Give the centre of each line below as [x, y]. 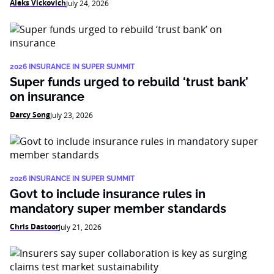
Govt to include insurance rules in [108, 194]
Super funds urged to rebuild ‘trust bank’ [129, 82]
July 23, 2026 [72, 115]
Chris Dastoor [34, 227]
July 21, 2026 [80, 227]
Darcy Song [30, 115]
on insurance [47, 97]
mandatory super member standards [118, 209]
